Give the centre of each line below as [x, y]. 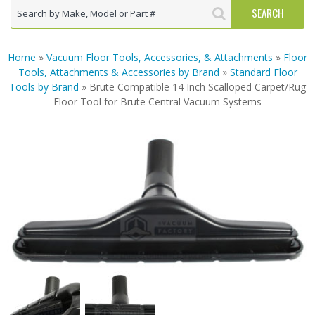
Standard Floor [263, 72]
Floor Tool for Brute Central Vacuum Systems [157, 101]
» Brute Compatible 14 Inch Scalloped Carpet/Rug [192, 86]
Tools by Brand [44, 86]
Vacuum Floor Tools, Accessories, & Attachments [160, 57]
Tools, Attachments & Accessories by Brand [118, 72]
